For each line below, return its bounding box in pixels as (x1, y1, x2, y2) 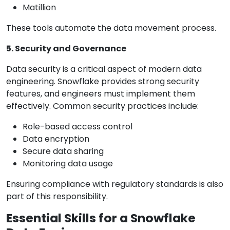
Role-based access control (23, 121, 132, 133)
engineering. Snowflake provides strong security (6, 75, 199, 88)
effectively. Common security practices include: (6, 100, 199, 112)
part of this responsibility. (6, 190, 108, 203)
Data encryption (23, 133, 89, 145)
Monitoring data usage (23, 158, 113, 170)
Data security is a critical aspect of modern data (6, 63, 202, 75)
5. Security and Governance (6, 43, 126, 55)
